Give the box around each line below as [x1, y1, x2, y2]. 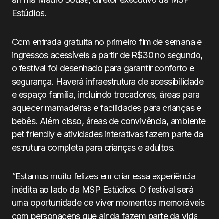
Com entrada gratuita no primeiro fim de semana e [12, 37, 202, 47]
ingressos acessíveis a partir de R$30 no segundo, [12, 50, 203, 60]
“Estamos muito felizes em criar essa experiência [12, 171, 196, 181]
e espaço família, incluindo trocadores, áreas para [12, 89, 199, 100]
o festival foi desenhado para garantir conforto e [12, 63, 194, 73]
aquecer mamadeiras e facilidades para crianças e [12, 103, 201, 113]
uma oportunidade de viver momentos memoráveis [12, 197, 205, 208]
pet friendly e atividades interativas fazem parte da [12, 129, 203, 139]
